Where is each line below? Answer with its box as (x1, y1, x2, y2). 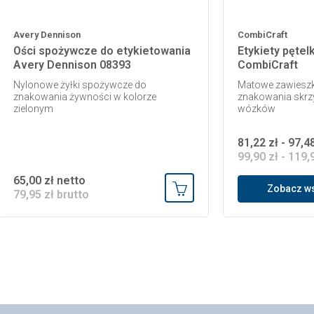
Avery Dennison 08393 (13, 58, 131, 72)
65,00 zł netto (13, 174, 86, 188)
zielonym (13, 103, 53, 115)
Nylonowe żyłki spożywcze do (13, 79, 146, 91)
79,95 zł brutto (13, 188, 89, 202)
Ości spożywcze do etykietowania (13, 44, 191, 58)
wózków (238, 103, 275, 115)
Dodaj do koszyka (179, 203, 266, 217)
